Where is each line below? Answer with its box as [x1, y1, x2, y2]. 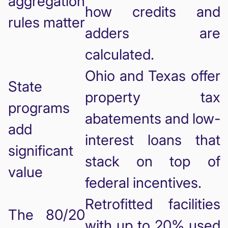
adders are [84, 24, 220, 42]
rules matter [8, 13, 85, 31]
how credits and [84, 3, 220, 20]
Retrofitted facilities [84, 195, 220, 213]
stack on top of [84, 152, 220, 170]
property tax [84, 88, 220, 106]
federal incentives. [84, 174, 202, 191]
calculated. [84, 45, 154, 63]
